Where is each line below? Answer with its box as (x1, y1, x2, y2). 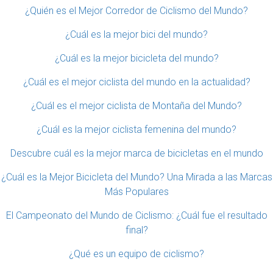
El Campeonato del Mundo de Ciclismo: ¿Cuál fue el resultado (5, 210, 268, 222)
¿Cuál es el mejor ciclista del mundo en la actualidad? (23, 76, 250, 88)
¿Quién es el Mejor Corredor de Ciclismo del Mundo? (25, 5, 248, 17)
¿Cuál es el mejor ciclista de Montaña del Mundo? (31, 100, 242, 112)
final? (125, 224, 148, 236)
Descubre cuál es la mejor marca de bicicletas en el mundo (10, 147, 263, 160)
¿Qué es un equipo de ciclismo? (69, 248, 204, 260)
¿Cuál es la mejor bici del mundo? (65, 29, 208, 41)
